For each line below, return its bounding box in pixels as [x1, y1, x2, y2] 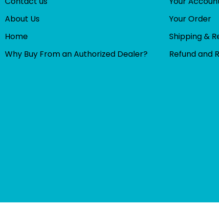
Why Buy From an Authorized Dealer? [5, 48, 148, 60]
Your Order [169, 13, 211, 24]
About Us [5, 13, 40, 24]
